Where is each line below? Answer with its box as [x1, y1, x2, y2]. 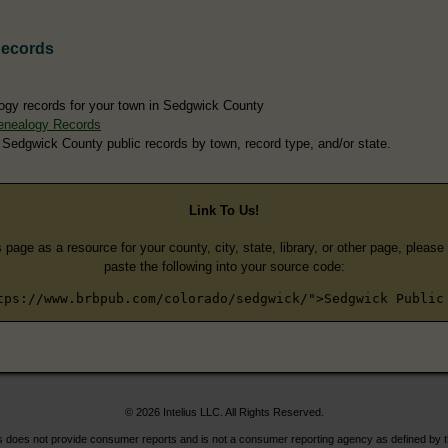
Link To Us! [189, 203, 259, 219]
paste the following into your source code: [103, 258, 345, 274]
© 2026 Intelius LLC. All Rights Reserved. [124, 405, 324, 418]
